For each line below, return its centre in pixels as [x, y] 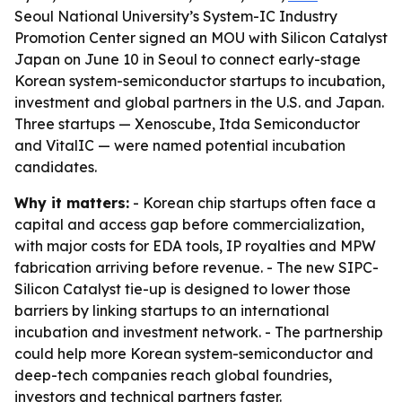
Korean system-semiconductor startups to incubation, [200, 81]
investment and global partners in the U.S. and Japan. [199, 102]
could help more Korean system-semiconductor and [194, 354]
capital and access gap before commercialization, [189, 224]
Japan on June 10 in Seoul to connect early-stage [188, 59]
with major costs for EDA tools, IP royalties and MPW [195, 246]
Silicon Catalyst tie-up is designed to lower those [183, 289]
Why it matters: [72, 203]
